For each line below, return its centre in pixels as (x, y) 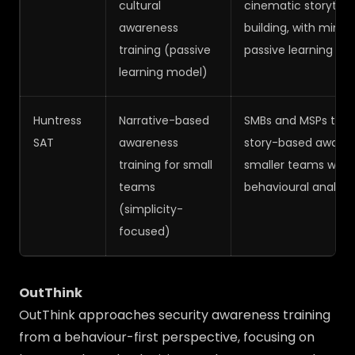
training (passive (165, 50)
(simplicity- (151, 209)
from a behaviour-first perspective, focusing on (167, 337)
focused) (145, 231)
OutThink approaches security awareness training (175, 315)
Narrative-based (164, 120)
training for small (166, 165)
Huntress (57, 120)
